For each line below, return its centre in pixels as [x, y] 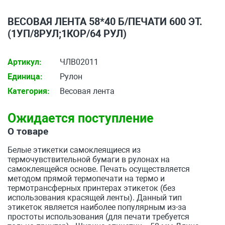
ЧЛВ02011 [78, 62]
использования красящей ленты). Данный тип [95, 198]
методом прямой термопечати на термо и [86, 179]
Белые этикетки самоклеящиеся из [74, 150]
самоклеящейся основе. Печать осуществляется [99, 169]
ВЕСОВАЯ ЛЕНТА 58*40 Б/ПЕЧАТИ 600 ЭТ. [105, 22]
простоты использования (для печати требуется [98, 217]
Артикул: [25, 62]
